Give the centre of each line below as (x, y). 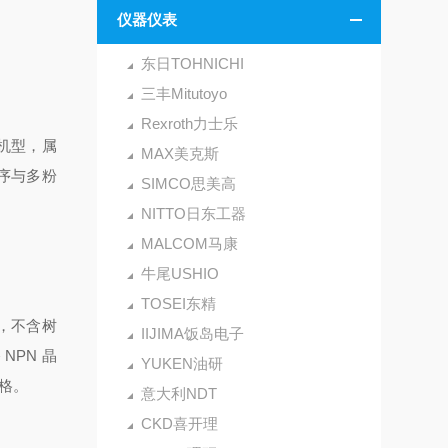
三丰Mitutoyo (183, 93)
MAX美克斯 (179, 153)
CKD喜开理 (179, 423)
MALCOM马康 (189, 243)
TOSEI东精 (178, 303)
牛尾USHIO (179, 273)
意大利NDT (178, 393)
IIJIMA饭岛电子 (192, 333)
